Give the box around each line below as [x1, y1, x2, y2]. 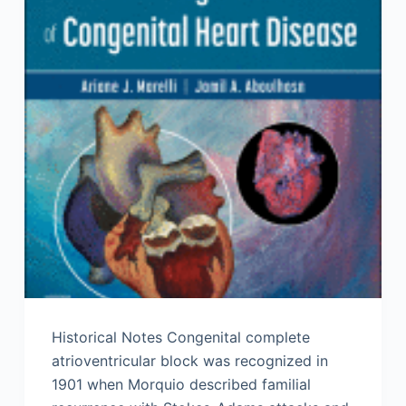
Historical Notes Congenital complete [51, 328, 310, 347]
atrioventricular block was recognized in [51, 352, 328, 371]
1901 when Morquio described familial [51, 375, 311, 394]
